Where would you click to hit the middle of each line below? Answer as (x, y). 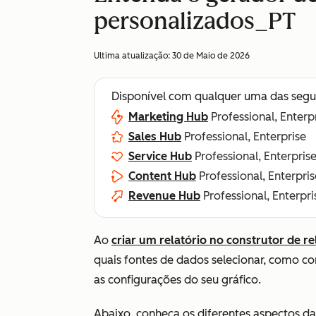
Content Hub (162, 176)
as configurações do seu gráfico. (177, 280)
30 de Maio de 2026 (211, 56)
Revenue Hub (164, 196)
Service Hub (160, 156)
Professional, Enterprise (245, 136)
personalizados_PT (195, 21)
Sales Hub (155, 136)
